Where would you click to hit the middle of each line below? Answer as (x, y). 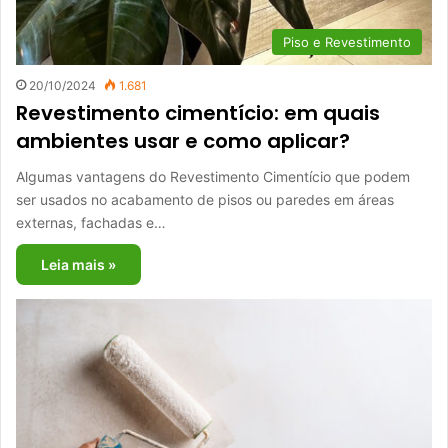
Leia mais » (78, 264)
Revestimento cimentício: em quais (198, 112)
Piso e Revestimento (347, 41)
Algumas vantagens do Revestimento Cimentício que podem (213, 176)
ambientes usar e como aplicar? (183, 140)
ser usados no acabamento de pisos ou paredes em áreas (205, 199)
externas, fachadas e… (91, 222)
